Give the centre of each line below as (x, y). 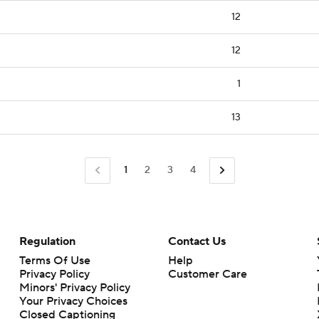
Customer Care (207, 274)
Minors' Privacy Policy (74, 287)
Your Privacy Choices (73, 301)
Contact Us (197, 241)
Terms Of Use (54, 260)
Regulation (47, 241)
